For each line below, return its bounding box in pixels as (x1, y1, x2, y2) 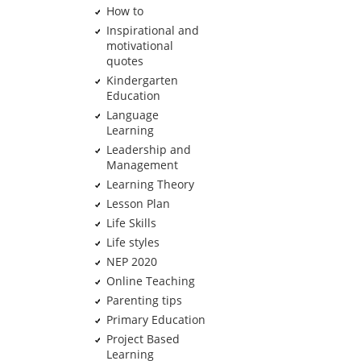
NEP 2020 (106, 254, 157, 269)
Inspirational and (106, 23, 199, 38)
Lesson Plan (106, 196, 170, 211)
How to (106, 3, 143, 19)
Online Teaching (106, 273, 195, 288)
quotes (106, 53, 143, 68)
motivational (106, 38, 173, 53)
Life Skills (106, 215, 156, 230)
